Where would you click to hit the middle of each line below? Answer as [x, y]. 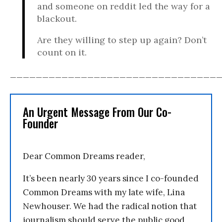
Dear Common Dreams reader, [84, 156]
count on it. [62, 52]
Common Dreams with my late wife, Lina [104, 192]
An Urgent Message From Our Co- [97, 112]
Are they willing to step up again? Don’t [122, 40]
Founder [40, 123]
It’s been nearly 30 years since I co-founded [111, 178]
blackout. [57, 19]
